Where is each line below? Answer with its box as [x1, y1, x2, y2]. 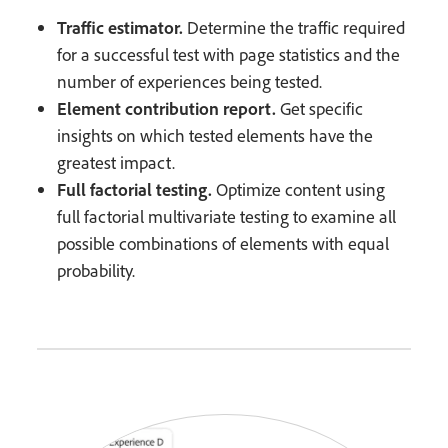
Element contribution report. [57, 96, 277, 119]
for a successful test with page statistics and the [57, 42, 401, 66]
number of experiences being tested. [57, 69, 323, 93]
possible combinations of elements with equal [57, 231, 390, 255]
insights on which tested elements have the [57, 123, 374, 147]
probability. [57, 258, 136, 282]
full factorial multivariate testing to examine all [57, 204, 397, 228]
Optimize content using [212, 177, 386, 201]
